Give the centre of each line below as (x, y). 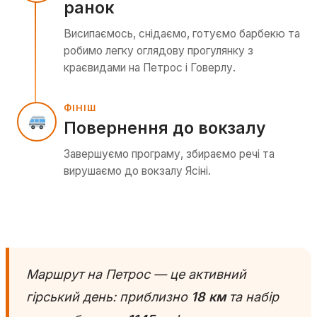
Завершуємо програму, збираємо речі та (169, 154)
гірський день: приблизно (109, 296)
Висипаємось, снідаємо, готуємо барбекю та (182, 33)
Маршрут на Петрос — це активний (136, 274)
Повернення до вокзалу (165, 128)
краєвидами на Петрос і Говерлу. (150, 67)
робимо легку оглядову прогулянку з (158, 50)
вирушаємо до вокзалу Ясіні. (137, 171)
